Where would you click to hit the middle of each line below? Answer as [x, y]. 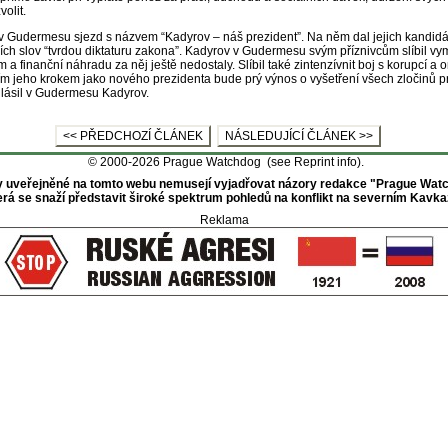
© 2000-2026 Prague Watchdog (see [189, 162]
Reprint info [325, 162]
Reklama [224, 220]
